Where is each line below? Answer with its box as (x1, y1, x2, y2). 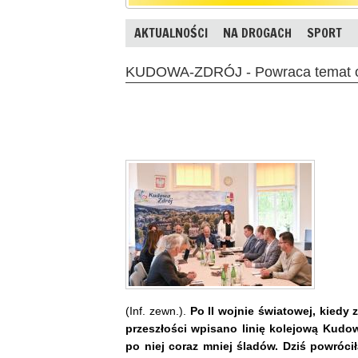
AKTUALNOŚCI (134, 24, 208, 42)
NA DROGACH (223, 24, 292, 42)
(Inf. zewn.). (125, 304, 190, 317)
